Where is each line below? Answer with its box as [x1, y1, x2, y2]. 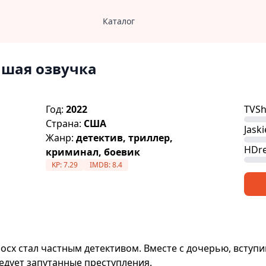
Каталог [102, 15, 135, 27]
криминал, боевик [46, 145, 141, 159]
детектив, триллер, [76, 131, 173, 144]
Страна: [46, 117, 84, 130]
